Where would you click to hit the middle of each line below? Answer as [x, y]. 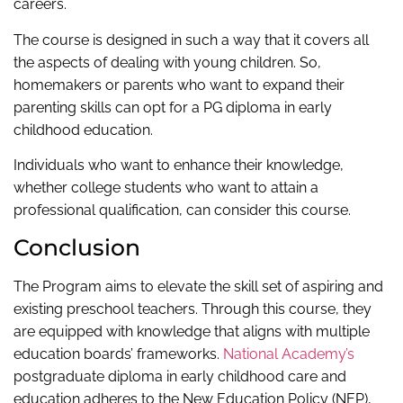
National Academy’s [289, 354]
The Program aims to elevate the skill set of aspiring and [198, 287]
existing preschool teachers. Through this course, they [193, 309]
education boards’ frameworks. [118, 354]
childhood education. [83, 130]
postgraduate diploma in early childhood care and [180, 377]
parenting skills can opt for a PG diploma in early [173, 107]
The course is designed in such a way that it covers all [191, 40]
